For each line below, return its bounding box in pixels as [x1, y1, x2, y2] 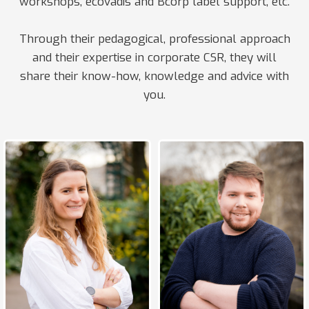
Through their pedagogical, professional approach [19, 31, 290, 47]
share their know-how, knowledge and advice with [20, 68, 289, 84]
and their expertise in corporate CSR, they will [32, 50, 277, 66]
